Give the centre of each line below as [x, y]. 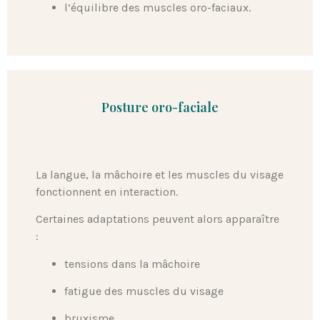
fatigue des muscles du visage [144, 291]
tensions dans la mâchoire [132, 264]
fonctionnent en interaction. [107, 191]
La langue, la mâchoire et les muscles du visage [160, 174]
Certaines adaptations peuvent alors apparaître [157, 219]
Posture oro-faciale [160, 107]
